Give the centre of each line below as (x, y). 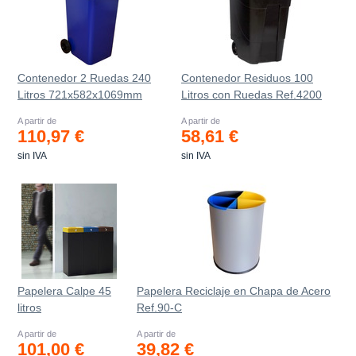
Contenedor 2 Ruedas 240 (84, 78)
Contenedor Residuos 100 (247, 78)
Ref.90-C (159, 308)
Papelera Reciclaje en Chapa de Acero (234, 291)
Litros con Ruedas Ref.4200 (252, 95)
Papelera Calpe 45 (64, 291)
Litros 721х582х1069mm (80, 95)
